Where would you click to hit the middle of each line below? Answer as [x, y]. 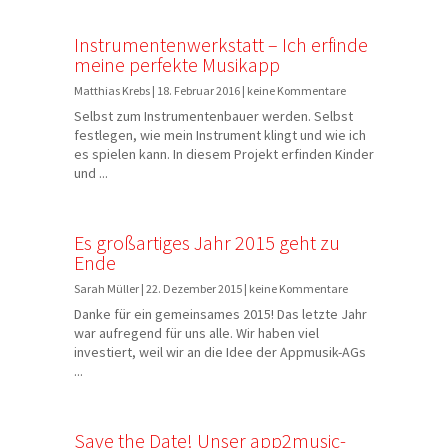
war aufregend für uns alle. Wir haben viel [196, 333]
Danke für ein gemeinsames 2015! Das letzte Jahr [220, 314]
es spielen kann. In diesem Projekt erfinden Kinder [224, 154]
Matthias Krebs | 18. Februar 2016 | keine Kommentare [210, 90]
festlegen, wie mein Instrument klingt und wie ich [220, 135]
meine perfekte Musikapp [177, 64]
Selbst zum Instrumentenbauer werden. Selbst [213, 116]
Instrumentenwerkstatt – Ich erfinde [221, 44]
